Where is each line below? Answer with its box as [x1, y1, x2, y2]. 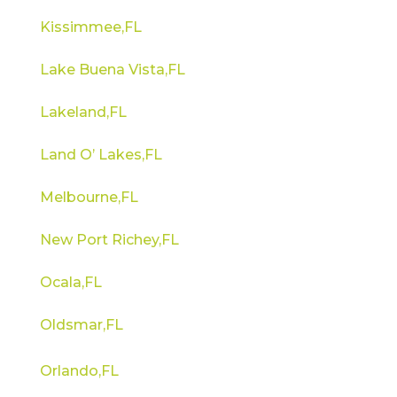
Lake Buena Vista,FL [39, 60, 185, 78]
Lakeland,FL [39, 103, 127, 121]
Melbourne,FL [39, 188, 138, 206]
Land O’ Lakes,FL [39, 145, 162, 163]
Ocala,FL [39, 273, 102, 291]
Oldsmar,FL [39, 315, 123, 333]
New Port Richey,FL [39, 230, 179, 248]
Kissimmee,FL [39, 18, 142, 35]
